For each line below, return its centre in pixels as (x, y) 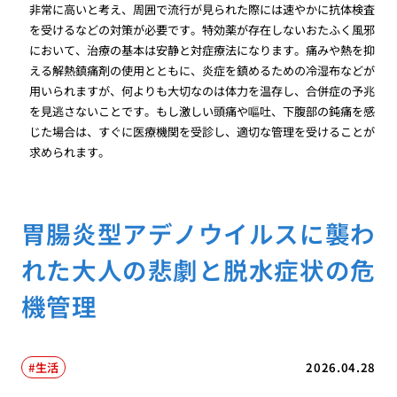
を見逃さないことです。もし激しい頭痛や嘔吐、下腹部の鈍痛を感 (202, 111)
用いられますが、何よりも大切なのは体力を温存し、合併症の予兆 (202, 90)
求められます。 (70, 152)
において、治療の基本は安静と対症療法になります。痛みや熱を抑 (202, 50)
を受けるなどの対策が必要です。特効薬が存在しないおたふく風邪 (202, 29)
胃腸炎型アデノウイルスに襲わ (198, 233)
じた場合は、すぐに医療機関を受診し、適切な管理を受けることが (202, 131)
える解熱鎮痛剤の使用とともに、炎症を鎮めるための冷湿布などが (202, 70)
